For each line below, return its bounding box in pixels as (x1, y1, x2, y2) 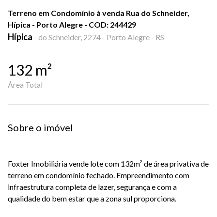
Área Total (8, 80, 43, 89)
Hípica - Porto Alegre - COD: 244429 (8, 20, 136, 29)
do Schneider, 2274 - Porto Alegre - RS (38, 32, 164, 42)
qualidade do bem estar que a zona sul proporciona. (8, 194, 176, 203)
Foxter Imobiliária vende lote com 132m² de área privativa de (8, 159, 209, 168)
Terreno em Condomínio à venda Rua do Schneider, (8, 8, 189, 17)
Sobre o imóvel (8, 122, 73, 133)
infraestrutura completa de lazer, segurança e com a (8, 182, 177, 191)
